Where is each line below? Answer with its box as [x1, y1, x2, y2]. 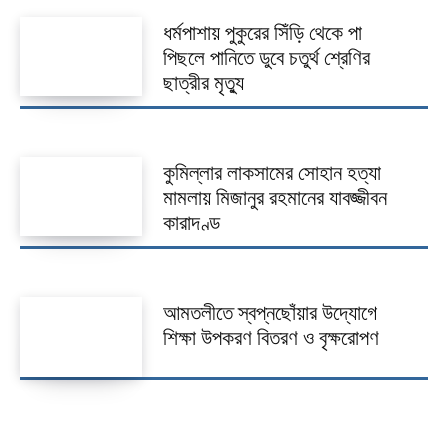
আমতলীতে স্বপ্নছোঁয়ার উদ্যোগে [162, 301, 377, 326]
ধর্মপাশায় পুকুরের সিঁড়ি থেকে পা [162, 20, 362, 45]
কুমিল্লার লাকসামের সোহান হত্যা [162, 160, 381, 185]
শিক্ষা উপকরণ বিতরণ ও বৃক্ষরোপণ [162, 326, 379, 351]
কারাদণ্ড [162, 210, 220, 235]
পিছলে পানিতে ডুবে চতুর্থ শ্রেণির [162, 45, 370, 70]
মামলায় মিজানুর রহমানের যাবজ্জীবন [162, 185, 387, 210]
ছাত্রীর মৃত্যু [162, 70, 244, 95]
